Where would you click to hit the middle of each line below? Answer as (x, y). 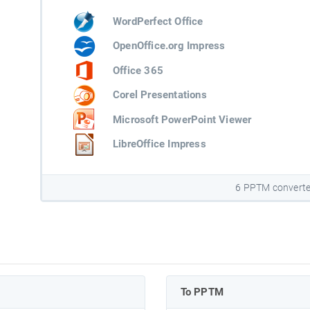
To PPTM (202, 292)
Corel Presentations (159, 95)
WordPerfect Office (158, 21)
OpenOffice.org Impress (169, 46)
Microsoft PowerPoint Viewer (182, 119)
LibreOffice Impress (159, 144)
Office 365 (138, 70)
